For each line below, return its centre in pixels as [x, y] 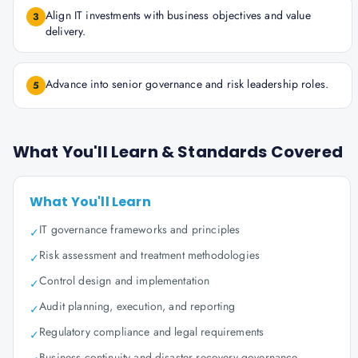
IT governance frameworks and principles [140, 229]
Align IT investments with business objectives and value [178, 15]
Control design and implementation [125, 280]
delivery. [66, 31]
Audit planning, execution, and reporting [137, 306]
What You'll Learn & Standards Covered [178, 152]
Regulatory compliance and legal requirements [152, 332]
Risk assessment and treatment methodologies [150, 255]
